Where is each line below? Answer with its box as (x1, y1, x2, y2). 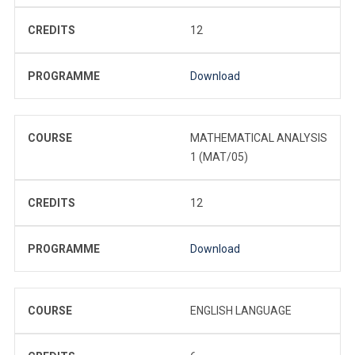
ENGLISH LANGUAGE (190, 303, 292, 317)
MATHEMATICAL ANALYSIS (190, 131, 327, 144)
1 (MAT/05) (190, 150, 248, 163)
